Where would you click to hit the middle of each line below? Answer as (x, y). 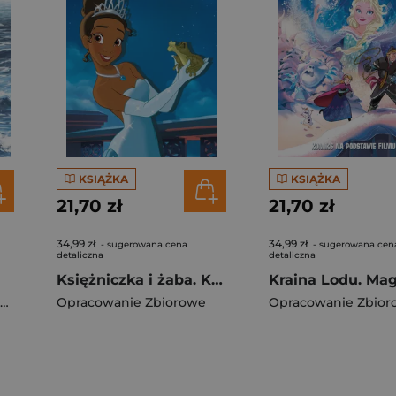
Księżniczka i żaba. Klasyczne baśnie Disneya (217, 280)
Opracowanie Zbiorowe (131, 302)
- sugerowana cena (143, 244)
